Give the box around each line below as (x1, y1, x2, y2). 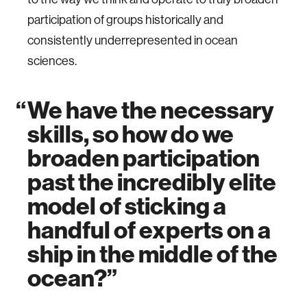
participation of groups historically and (27, 13, 223, 27)
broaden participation (27, 144, 260, 173)
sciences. (27, 54, 77, 68)
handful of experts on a (27, 216, 271, 245)
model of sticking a (27, 192, 226, 221)
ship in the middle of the (27, 240, 278, 269)
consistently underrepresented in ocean (27, 34, 238, 47)
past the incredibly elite (27, 168, 276, 197)
